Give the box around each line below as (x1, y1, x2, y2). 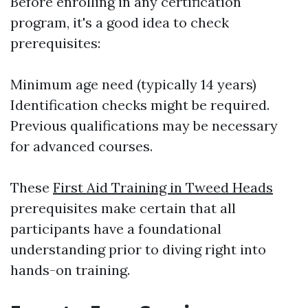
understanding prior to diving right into (10, 241, 266, 258)
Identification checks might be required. (10, 96, 269, 113)
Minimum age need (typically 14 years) (10, 76, 256, 93)
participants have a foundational (10, 220, 221, 237)
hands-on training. (10, 261, 130, 278)
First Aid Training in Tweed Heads (53, 179, 273, 196)
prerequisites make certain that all (10, 199, 236, 217)
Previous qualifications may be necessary (10, 117, 278, 134)
